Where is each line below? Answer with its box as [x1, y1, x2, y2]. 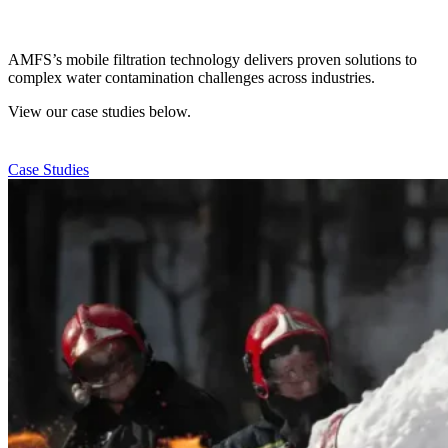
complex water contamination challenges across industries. [8, 68, 375, 86]
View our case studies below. [8, 102, 191, 120]
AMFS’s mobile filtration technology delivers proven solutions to [8, 50, 417, 68]
